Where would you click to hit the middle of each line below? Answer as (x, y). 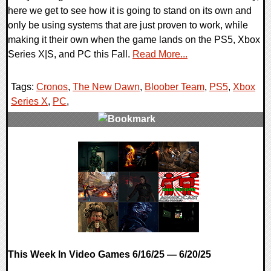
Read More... (160, 54)
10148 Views (42, 162)
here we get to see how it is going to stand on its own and (130, 10)
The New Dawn (106, 87)
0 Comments (43, 148)
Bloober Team (175, 87)
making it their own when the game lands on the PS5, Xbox (134, 39)
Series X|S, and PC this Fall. (70, 54)
